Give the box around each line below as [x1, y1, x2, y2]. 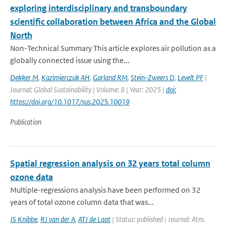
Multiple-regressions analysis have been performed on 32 [10, 185, 201, 195]
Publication [10, 117, 41, 127]
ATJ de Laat [78, 214, 110, 224]
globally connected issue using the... [10, 55, 130, 65]
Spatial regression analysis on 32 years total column [10, 158, 210, 169]
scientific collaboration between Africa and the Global [10, 16, 216, 27]
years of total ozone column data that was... [10, 197, 154, 207]
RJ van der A [40, 214, 75, 224]
